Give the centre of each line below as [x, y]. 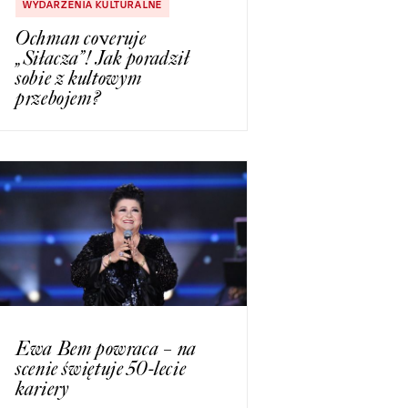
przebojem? [58, 98]
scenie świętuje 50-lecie [101, 368]
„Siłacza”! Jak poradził [102, 58]
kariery [42, 388]
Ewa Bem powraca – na [106, 348]
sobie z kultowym [79, 78]
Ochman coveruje [81, 38]
